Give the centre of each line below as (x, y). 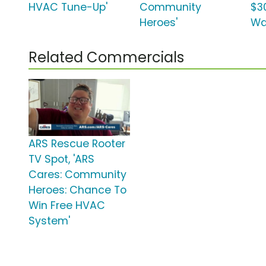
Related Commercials (106, 58)
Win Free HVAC (67, 206)
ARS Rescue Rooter (77, 144)
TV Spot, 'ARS (61, 159)
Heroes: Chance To (77, 190)
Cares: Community (77, 175)
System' (49, 221)
